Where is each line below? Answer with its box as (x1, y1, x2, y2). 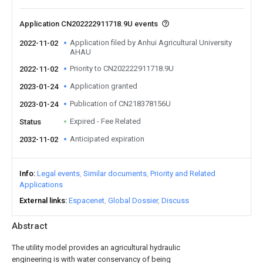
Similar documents (83, 169, 147, 178)
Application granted (70, 82, 137, 90)
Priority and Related (150, 169, 215, 178)
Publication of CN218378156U (70, 99, 171, 108)
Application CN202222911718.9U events (19, 19, 160, 28)
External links (19, 196, 65, 205)
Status (19, 117, 41, 126)
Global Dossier (108, 196, 158, 205)
